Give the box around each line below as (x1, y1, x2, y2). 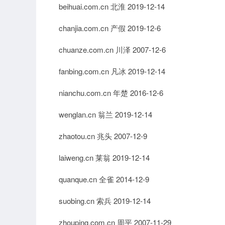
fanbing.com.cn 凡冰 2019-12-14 (59, 66, 165, 76)
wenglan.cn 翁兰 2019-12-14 (59, 109, 152, 120)
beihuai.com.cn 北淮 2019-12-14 (59, 1, 165, 12)
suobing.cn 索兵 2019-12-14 (59, 195, 151, 206)
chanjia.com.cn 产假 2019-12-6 (59, 23, 161, 33)
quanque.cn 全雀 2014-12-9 (59, 174, 149, 184)
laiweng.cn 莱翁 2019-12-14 (59, 152, 150, 163)
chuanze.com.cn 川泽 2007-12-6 (59, 44, 166, 55)
